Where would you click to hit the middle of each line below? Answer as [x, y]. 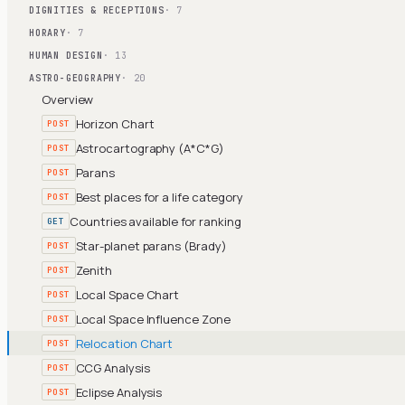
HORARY [47, 33]
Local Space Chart [127, 294]
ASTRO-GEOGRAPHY [75, 78]
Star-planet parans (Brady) [151, 245]
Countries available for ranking [155, 221]
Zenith [94, 270]
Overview [68, 99]
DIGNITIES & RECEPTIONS [97, 10]
